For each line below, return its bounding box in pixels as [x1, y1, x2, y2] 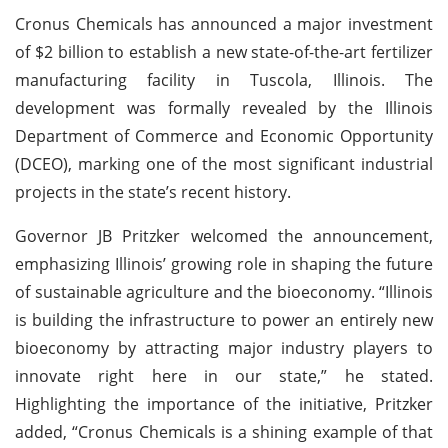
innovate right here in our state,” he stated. [15, 364, 433, 387]
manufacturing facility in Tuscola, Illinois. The [15, 68, 433, 91]
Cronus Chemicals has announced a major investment [15, 12, 433, 35]
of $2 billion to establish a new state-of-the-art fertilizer [15, 40, 433, 63]
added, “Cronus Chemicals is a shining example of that [15, 420, 433, 443]
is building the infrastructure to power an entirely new [15, 308, 433, 331]
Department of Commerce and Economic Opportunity [15, 124, 433, 147]
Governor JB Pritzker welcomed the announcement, [15, 224, 433, 247]
